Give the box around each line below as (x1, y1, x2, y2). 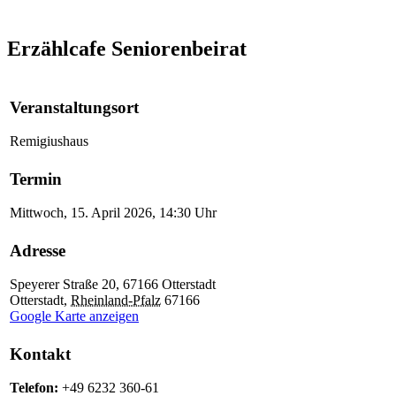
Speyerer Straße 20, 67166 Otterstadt (10, 277, 216, 293)
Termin (10, 169, 62, 188)
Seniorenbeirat (111, 36, 247, 60)
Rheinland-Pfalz (71, 293, 161, 308)
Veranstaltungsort (10, 97, 139, 117)
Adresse (10, 240, 65, 260)
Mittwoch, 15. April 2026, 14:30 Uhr (10, 205, 217, 221)
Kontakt (10, 344, 71, 363)
